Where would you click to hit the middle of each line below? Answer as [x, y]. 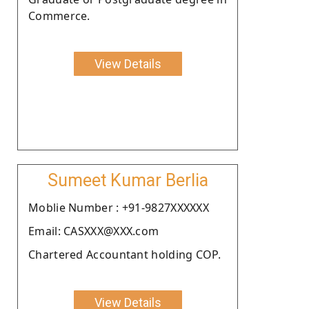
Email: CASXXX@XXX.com [94, 231]
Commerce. [59, 16]
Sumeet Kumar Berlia [128, 180]
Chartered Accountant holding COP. [124, 254]
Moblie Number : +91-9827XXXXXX [119, 207]
